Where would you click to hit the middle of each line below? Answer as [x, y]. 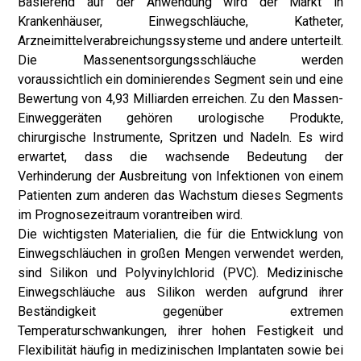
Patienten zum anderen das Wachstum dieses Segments [180, 195]
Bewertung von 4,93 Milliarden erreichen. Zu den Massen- [180, 99]
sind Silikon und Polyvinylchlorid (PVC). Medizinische [180, 273]
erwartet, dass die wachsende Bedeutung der [180, 157]
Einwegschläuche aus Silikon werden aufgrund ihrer [180, 292]
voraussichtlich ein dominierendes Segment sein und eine [180, 79]
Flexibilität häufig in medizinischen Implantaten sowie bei [180, 350]
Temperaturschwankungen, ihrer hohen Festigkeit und [180, 331]
